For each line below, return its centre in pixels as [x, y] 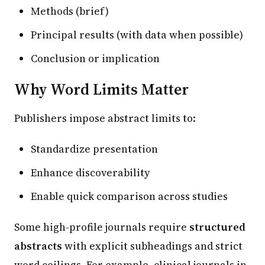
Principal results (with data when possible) [137, 35]
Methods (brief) [70, 11]
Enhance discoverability [91, 172]
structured [217, 227]
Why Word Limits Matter [101, 89]
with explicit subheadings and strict [152, 246]
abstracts [38, 246]
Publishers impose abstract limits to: [105, 118]
